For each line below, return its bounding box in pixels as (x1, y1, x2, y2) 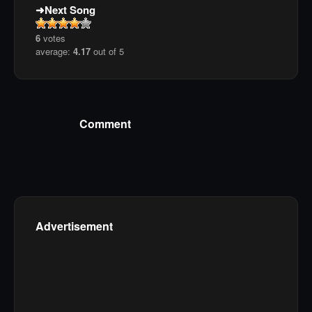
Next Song (45, 2, 95, 18)
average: (36, 45, 73, 58)
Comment (79, 115, 131, 132)
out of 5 (91, 45, 124, 58)
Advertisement (36, 217, 113, 234)
